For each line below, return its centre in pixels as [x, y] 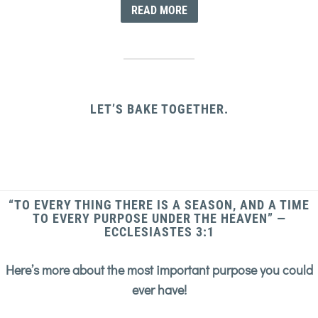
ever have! [159, 289]
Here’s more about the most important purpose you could [159, 269]
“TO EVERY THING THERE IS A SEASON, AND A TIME [159, 204]
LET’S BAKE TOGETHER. [159, 109]
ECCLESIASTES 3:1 [159, 231]
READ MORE [159, 10]
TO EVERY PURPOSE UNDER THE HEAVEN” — [159, 218]
